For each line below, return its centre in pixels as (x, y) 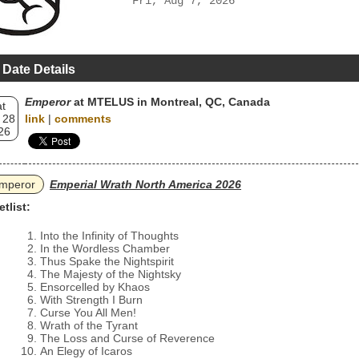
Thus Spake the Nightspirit (107, 261)
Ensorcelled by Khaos (95, 287)
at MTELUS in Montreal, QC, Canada (170, 102)
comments (83, 119)
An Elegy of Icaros (86, 351)
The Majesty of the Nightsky (111, 274)
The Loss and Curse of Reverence (127, 338)
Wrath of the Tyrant (89, 325)
